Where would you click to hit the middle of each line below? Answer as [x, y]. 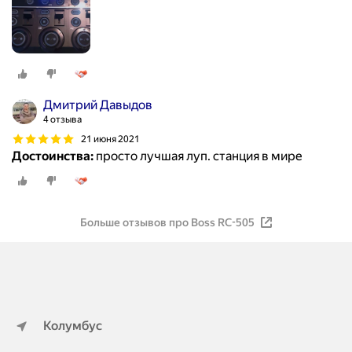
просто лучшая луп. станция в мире [198, 156]
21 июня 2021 [110, 139]
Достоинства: [53, 156]
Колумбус [73, 326]
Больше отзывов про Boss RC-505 [167, 223]
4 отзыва [62, 120]
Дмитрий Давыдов [98, 105]
